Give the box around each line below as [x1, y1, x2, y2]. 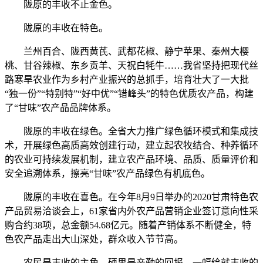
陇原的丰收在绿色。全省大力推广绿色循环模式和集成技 [5, 126, 258, 136]
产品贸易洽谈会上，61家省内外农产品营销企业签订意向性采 [5, 206, 258, 216]
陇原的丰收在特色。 [5, 23, 108, 33]
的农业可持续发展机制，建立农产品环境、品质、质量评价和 [5, 154, 258, 164]
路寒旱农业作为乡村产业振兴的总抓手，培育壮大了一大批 [5, 75, 249, 85]
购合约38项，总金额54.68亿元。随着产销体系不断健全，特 [5, 220, 251, 230]
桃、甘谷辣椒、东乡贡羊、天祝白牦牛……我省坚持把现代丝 [5, 60, 258, 70]
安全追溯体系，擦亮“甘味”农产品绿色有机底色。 [5, 168, 210, 178]
